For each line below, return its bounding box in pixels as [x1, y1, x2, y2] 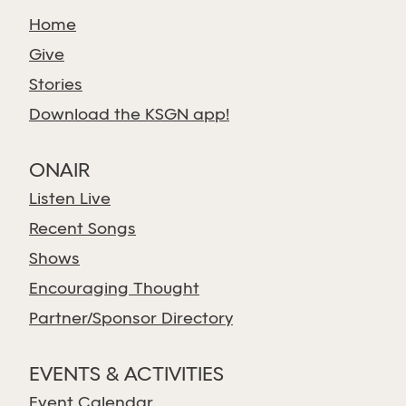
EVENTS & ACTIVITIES [29, 364, 224, 386]
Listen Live [29, 191, 111, 208]
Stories [29, 77, 82, 94]
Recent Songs [29, 221, 136, 238]
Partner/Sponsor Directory [29, 311, 233, 328]
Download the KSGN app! [29, 107, 229, 124]
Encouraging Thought [29, 281, 199, 298]
